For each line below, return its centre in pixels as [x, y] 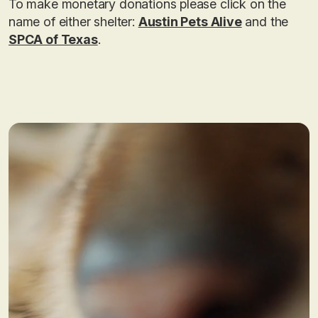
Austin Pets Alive [190, 22]
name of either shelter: [73, 22]
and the [265, 22]
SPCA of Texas [53, 39]
